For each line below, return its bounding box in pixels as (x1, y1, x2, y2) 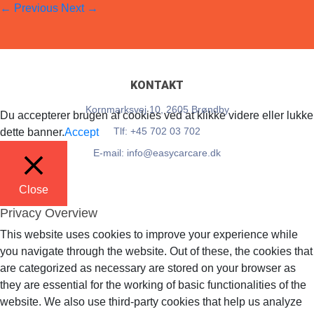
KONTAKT (130, 78, 184, 92)
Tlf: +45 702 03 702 (114, 125, 200, 137)
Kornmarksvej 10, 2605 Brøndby (85, 104, 229, 115)
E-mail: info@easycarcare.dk (93, 147, 221, 158)
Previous (11, 2, 58, 14)
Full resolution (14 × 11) (71, 30, 188, 42)
